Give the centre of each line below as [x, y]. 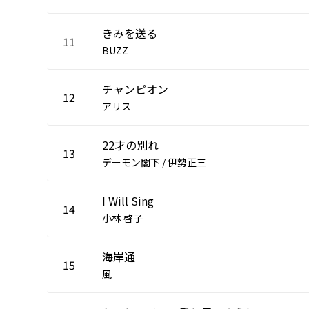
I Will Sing [128, 200]
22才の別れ [130, 144]
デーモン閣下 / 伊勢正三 [154, 162]
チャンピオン [135, 89]
